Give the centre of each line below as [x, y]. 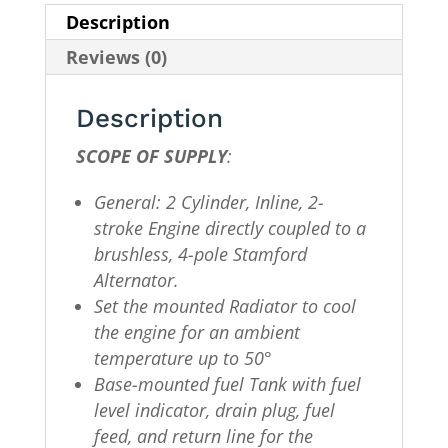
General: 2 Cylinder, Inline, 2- [208, 202]
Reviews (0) [116, 57]
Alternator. [136, 280]
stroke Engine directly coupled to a [229, 228]
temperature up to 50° [182, 358]
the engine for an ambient [196, 332]
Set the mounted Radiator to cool [224, 306]
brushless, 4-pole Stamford [200, 254]
